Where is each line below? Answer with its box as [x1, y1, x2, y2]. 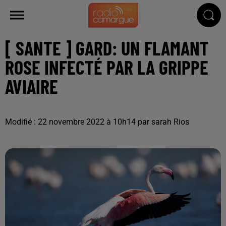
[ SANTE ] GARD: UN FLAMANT [5, 36, 209, 60]
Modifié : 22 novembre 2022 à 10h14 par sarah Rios [5, 117, 189, 127]
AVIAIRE [5, 74, 58, 98]
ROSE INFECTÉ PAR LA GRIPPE [5, 55, 208, 79]
